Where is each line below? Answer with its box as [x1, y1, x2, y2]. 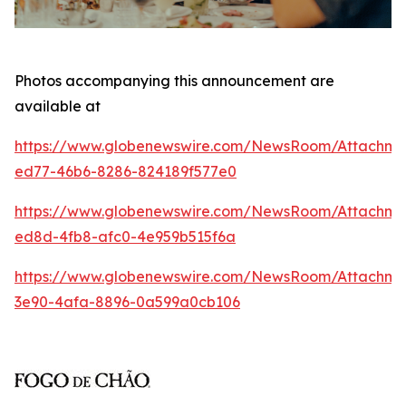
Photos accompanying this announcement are [14, 72, 334, 91]
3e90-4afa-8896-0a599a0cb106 [14, 293, 240, 312]
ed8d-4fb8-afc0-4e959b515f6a [14, 227, 236, 246]
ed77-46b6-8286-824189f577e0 [14, 162, 237, 181]
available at [14, 97, 104, 116]
